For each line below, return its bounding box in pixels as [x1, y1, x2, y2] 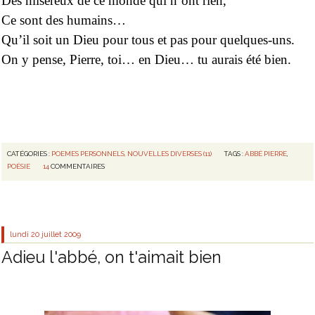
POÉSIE [7, 162, 31, 171]
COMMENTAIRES [51, 162, 105, 171]
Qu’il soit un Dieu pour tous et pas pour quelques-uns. [1, 32, 295, 47]
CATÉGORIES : [7, 149, 52, 157]
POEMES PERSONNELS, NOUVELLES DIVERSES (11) [51, 149, 212, 157]
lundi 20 [10, 230, 40, 239]
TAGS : [224, 149, 245, 157]
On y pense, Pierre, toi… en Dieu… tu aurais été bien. [1, 52, 291, 67]
